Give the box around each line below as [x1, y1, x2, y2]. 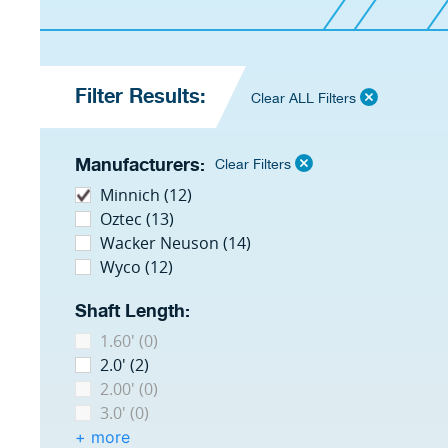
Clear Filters [215, 154, 291, 176]
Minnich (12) [100, 184, 192, 206]
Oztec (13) [100, 208, 174, 230]
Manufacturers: [75, 150, 205, 180]
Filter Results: [75, 80, 206, 113]
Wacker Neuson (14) [100, 232, 251, 254]
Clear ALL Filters [251, 88, 356, 110]
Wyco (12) [100, 256, 173, 278]
